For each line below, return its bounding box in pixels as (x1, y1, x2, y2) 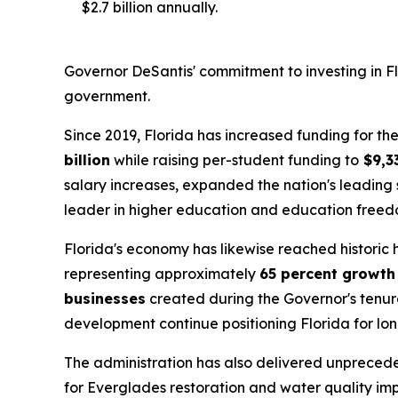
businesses (64, 290, 146, 307)
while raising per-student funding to (110, 151, 359, 169)
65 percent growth (259, 265, 395, 283)
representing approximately (64, 265, 259, 283)
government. (64, 87, 150, 105)
